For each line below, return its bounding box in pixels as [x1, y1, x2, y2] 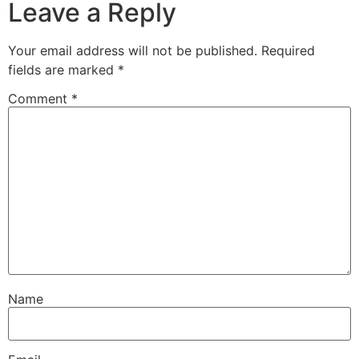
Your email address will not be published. [8, 42, 257, 59]
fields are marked [8, 62, 118, 79]
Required [261, 42, 315, 59]
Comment [8, 91, 71, 107]
